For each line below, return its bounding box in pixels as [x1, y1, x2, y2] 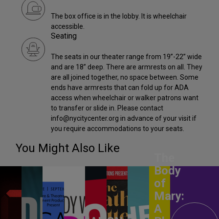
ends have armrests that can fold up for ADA [51, 84, 189, 92]
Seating [51, 31, 77, 41]
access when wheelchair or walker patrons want [51, 94, 198, 102]
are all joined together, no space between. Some [51, 73, 198, 82]
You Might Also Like [16, 141, 120, 155]
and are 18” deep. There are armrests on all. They [51, 63, 202, 71]
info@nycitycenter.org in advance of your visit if [51, 114, 197, 123]
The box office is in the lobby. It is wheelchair [51, 12, 187, 21]
